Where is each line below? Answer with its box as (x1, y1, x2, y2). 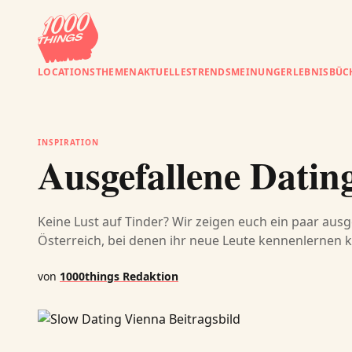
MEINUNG (231, 65, 281, 79)
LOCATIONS (38, 65, 96, 79)
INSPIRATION (38, 137, 99, 148)
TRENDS (192, 65, 232, 79)
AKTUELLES (137, 65, 192, 79)
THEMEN (95, 65, 137, 79)
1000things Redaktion (60, 269, 178, 284)
